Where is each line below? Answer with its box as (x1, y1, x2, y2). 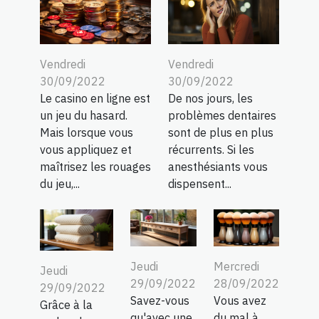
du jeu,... (40, 176, 80, 191)
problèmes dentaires (168, 108, 276, 122)
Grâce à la (40, 298, 93, 313)
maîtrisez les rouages (40, 159, 151, 174)
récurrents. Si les (168, 142, 254, 157)
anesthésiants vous (168, 159, 268, 174)
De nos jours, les (168, 90, 253, 105)
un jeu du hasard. (40, 108, 127, 122)
